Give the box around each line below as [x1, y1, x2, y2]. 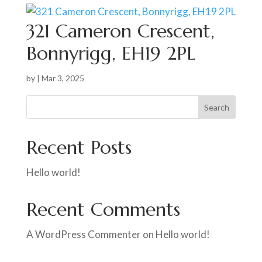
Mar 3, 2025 [41, 73, 84, 84]
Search [204, 102, 230, 112]
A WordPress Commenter [26, 228, 141, 241]
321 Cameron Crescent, [26, 19, 215, 43]
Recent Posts [26, 136, 132, 160]
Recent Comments [26, 198, 180, 222]
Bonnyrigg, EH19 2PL [26, 42, 195, 65]
